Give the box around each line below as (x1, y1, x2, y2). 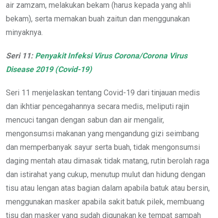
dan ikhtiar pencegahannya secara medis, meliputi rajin (6, 101, 189, 111)
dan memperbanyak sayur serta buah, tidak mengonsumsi (6, 142, 200, 152)
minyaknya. (6, 27, 43, 37)
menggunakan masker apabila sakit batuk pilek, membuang (6, 197, 204, 206)
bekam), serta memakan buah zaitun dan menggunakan (6, 14, 190, 23)
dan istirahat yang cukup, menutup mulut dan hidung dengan (6, 169, 205, 179)
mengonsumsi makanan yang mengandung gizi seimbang (6, 128, 199, 138)
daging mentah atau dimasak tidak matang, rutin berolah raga (6, 156, 209, 165)
